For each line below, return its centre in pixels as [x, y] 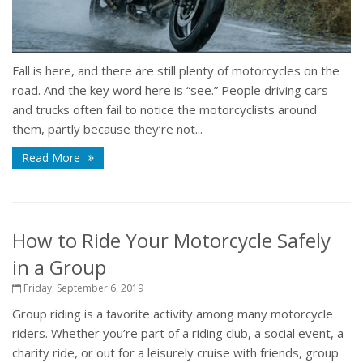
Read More [53, 158]
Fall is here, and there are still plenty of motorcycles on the [176, 71]
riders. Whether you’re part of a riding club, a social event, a [178, 333]
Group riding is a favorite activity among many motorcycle [173, 314]
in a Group [59, 267]
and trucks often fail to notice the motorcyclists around [164, 110]
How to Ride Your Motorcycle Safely [171, 241]
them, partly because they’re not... [107, 129]
